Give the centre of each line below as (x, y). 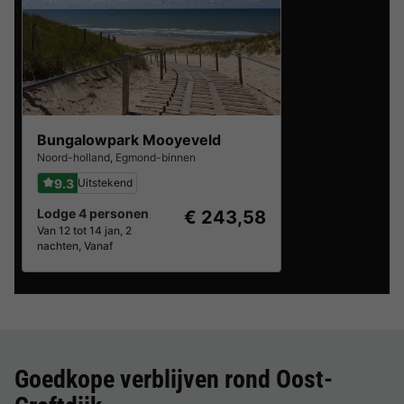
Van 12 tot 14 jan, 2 (84, 230)
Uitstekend (105, 183)
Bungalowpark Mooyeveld (129, 140)
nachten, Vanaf (75, 246)
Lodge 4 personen (93, 213)
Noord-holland (73, 157)
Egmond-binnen (156, 157)
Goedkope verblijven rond (145, 379)
